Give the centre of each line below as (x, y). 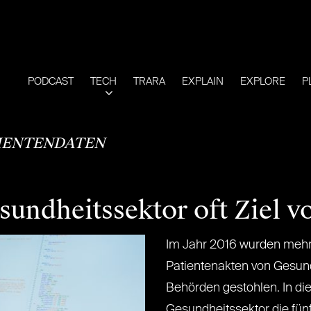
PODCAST (51, 82)
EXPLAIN (203, 82)
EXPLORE (263, 82)
